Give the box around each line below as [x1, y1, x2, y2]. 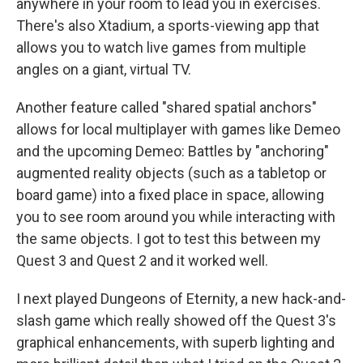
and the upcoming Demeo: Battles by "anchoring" [16, 143, 329, 160]
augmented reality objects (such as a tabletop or [16, 164, 327, 181]
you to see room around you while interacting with [16, 208, 335, 225]
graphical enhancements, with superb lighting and [16, 334, 335, 351]
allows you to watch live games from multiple [16, 39, 306, 56]
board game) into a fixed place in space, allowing [16, 186, 324, 203]
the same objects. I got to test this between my [16, 230, 321, 247]
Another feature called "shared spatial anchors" [16, 99, 317, 116]
